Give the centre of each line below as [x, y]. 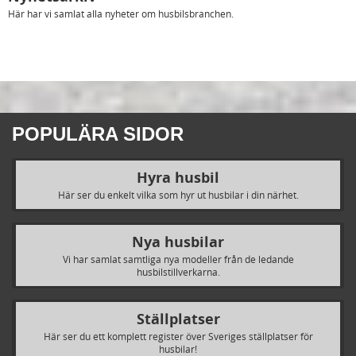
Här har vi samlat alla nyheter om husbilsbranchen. [121, 14]
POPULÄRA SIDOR [98, 134]
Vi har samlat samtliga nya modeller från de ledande [178, 259]
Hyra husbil [178, 178]
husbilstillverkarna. [178, 272]
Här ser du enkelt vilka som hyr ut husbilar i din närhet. [178, 195]
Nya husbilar [178, 242]
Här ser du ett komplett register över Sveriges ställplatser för [178, 337]
